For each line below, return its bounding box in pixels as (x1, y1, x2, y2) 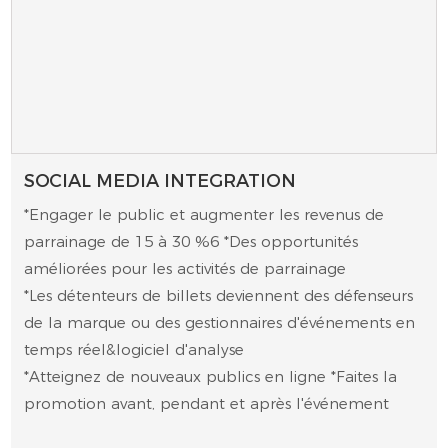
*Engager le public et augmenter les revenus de (24, 205, 385, 225)
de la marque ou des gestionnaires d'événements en (24, 313, 416, 333)
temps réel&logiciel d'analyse (24, 340, 245, 360)
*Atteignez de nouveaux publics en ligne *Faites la (24, 367, 398, 387)
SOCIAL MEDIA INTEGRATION (24, 169, 297, 192)
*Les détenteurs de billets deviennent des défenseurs (24, 286, 414, 306)
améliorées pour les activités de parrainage (24, 259, 347, 279)
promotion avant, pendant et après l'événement (24, 394, 390, 414)
